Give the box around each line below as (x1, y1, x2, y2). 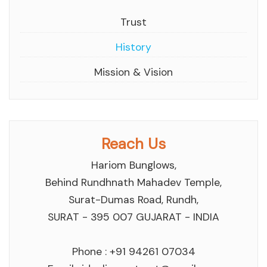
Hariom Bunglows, (91, 158, 176, 172)
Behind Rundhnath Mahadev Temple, (45, 175, 222, 189)
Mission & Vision (94, 65, 173, 79)
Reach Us (101, 133, 166, 154)
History (116, 40, 151, 54)
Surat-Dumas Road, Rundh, (69, 193, 198, 206)
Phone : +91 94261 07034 (72, 244, 195, 258)
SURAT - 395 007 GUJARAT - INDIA (48, 210, 219, 223)
